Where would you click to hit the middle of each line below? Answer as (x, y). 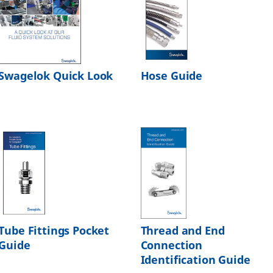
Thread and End (183, 231)
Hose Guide (172, 76)
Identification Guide (195, 260)
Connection (172, 246)
